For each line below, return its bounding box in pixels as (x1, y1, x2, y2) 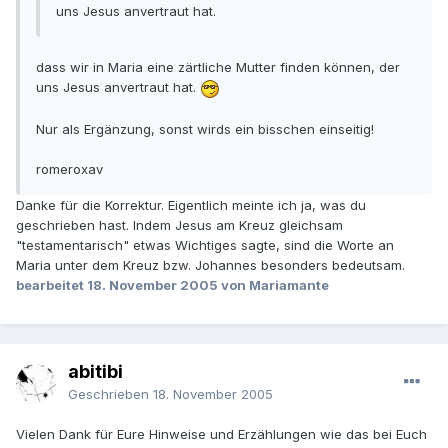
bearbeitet (16, 276, 87, 293)
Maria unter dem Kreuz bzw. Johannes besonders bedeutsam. (16, 256, 405, 273)
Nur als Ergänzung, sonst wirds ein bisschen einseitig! (36, 120, 374, 137)
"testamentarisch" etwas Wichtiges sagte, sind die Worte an (16, 236, 394, 253)
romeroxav (36, 160, 103, 177)
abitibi (68, 361, 123, 383)
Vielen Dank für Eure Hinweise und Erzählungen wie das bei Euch (16, 426, 427, 443)
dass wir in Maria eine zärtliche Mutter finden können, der (36, 59, 400, 76)
